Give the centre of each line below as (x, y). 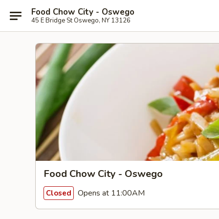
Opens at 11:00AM (110, 193)
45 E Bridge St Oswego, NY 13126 (81, 20)
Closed (59, 193)
